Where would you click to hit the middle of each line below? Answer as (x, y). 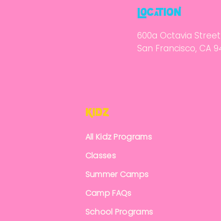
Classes (100, 156)
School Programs (119, 212)
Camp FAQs (108, 193)
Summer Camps (117, 174)
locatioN (159, 13)
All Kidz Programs (119, 137)
